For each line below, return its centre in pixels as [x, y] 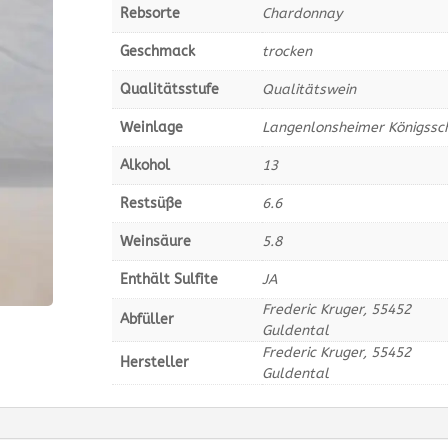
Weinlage [151, 127]
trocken [286, 51]
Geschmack [157, 51]
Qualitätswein [308, 89]
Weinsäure [155, 241]
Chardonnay [301, 13]
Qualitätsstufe [169, 89]
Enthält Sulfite [168, 279]
